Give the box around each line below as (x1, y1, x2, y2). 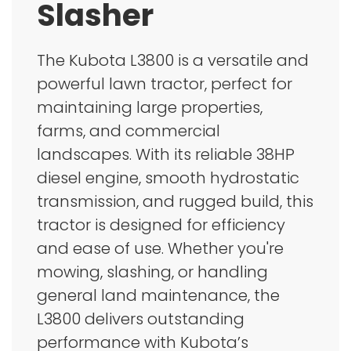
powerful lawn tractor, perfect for (37, 73, 292, 96)
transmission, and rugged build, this (37, 190, 313, 213)
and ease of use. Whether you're (37, 237, 284, 260)
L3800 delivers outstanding (37, 308, 244, 331)
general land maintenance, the (37, 284, 280, 307)
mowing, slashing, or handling (37, 261, 268, 284)
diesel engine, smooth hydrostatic (37, 167, 299, 190)
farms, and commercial (37, 120, 220, 143)
